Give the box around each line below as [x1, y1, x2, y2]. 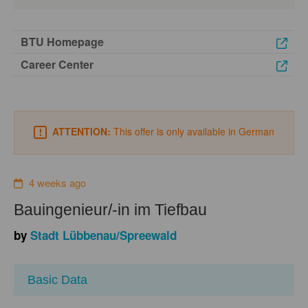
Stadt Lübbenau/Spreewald [30, 226, 177, 243]
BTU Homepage [21, 34, 104, 49]
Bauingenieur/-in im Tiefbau [14, 200, 207, 219]
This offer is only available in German [111, 124, 274, 138]
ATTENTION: [52, 124, 111, 138]
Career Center [21, 56, 93, 72]
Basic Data [27, 272, 87, 287]
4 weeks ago [29, 175, 86, 190]
